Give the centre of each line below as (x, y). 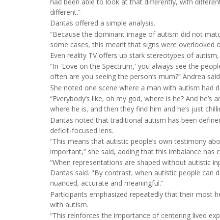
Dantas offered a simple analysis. (103, 23)
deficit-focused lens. (82, 130)
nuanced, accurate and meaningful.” (107, 183)
